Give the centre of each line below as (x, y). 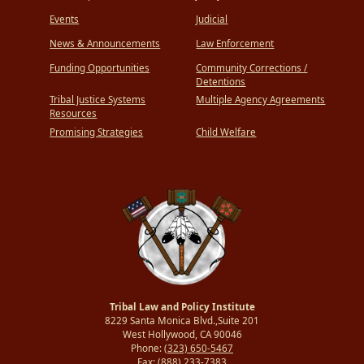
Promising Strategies (97, 132)
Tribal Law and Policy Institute (182, 306)
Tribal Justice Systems (98, 100)
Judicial (212, 19)
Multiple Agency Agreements (261, 100)
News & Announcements (105, 43)
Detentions (221, 81)
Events (65, 19)
